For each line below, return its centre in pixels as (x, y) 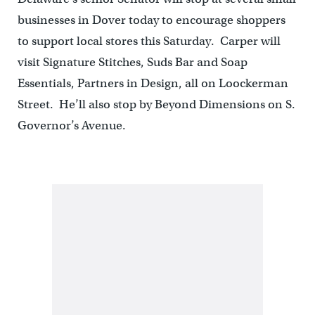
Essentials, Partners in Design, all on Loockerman (153, 83)
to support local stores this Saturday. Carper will (149, 41)
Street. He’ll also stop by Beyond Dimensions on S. (156, 104)
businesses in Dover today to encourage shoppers (151, 20)
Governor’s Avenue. (71, 126)
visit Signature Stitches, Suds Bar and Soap (132, 62)
